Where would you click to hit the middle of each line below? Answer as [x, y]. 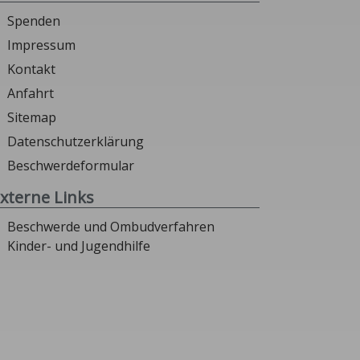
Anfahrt [31, 94]
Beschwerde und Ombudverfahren [111, 227]
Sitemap [32, 118]
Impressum [41, 45]
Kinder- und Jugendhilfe [79, 246]
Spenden [34, 21]
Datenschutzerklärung [76, 142]
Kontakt [31, 70]
